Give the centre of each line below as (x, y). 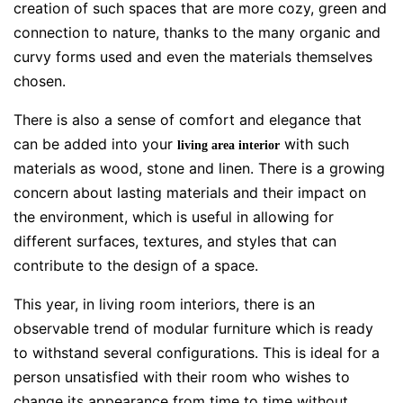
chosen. (40, 81)
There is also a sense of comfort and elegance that (188, 119)
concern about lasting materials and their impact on (190, 192)
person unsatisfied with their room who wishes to (182, 376)
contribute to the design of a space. (136, 265)
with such (314, 143)
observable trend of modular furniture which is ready (193, 328)
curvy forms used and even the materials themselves (193, 56)
